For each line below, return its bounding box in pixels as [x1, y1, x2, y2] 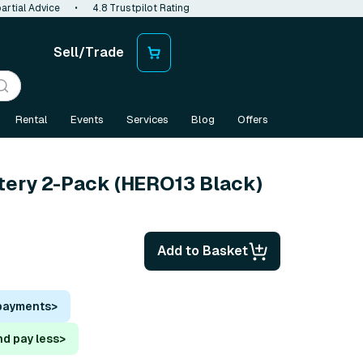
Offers [237, 113, 268, 126]
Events [70, 113, 104, 126]
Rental [15, 113, 48, 126]
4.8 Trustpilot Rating [92, 2, 190, 14]
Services [126, 113, 169, 126]
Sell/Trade [53, 45, 124, 60]
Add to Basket [157, 242, 248, 258]
